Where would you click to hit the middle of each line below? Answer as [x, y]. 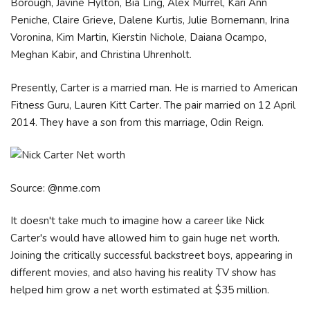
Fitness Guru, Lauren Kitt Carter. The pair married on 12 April [153, 105]
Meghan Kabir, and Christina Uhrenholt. [101, 55]
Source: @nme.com [55, 188]
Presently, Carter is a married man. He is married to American [154, 88]
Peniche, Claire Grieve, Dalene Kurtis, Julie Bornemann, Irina [150, 20]
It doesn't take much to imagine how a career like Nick [137, 221]
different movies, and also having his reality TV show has [143, 273]
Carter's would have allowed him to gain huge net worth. [145, 238]
